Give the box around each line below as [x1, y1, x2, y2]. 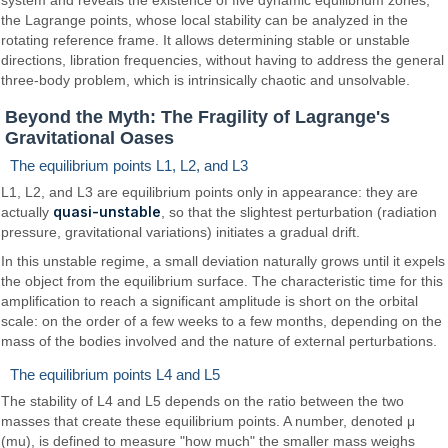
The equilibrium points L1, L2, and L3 [10, 157, 248, 175]
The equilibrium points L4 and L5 [10, 366, 220, 384]
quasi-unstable [53, 203, 162, 221]
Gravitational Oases [5, 128, 174, 149]
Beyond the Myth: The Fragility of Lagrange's [5, 107, 390, 128]
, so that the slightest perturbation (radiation [161, 204, 438, 221]
